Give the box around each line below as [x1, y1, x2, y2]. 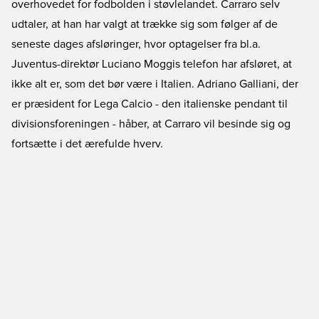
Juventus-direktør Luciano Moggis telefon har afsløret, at [11, 58, 292, 70]
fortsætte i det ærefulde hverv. [11, 138, 163, 150]
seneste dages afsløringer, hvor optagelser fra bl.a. [11, 38, 261, 50]
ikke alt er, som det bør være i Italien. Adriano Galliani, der [11, 78, 298, 90]
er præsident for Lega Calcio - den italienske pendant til [11, 98, 288, 110]
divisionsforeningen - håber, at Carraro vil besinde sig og [11, 118, 291, 130]
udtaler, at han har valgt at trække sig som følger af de [11, 19, 278, 30]
